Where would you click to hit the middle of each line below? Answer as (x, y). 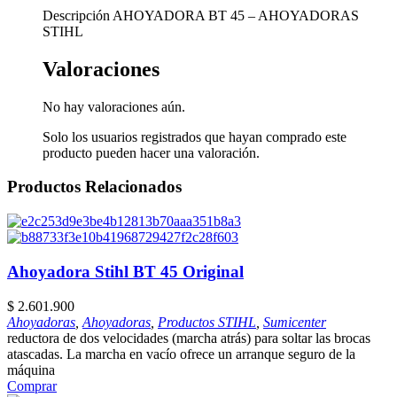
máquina (31, 370)
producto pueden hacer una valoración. (151, 152)
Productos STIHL (207, 322)
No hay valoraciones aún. (114, 106)
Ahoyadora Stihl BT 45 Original (125, 271)
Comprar (32, 385)
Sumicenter (295, 322)
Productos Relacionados (94, 187)
